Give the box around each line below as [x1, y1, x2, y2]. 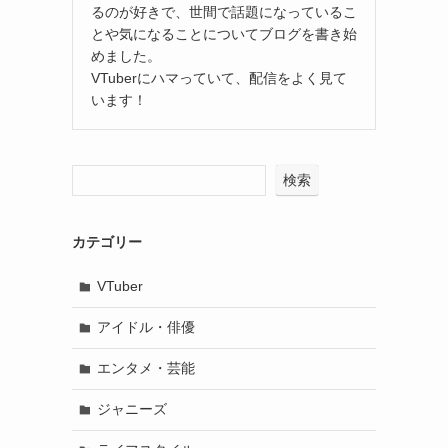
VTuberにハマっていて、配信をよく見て [91, 69, 347, 86]
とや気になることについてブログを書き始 [91, 25, 357, 42]
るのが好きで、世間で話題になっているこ [91, 3, 357, 20]
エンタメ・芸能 [96, 360, 195, 377]
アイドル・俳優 [96, 319, 195, 336]
